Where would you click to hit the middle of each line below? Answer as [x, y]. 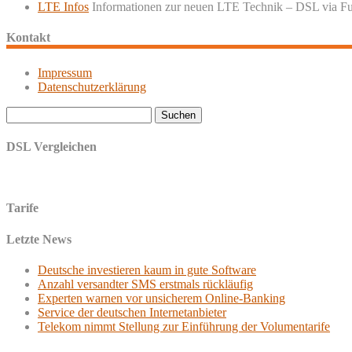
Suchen [24, 112]
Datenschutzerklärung [92, 86]
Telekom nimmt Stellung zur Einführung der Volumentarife [184, 326]
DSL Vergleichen [51, 146]
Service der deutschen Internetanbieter [132, 312]
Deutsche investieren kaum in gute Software [147, 269]
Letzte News [39, 239]
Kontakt [28, 38]
